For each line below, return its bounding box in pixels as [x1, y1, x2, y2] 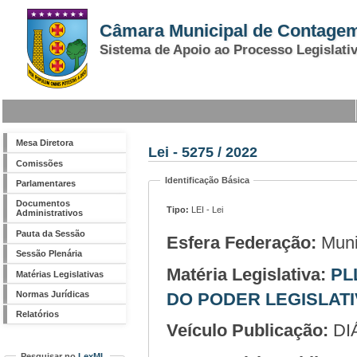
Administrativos [16, 208, 84, 218]
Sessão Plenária [16, 249, 83, 259]
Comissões [16, 158, 64, 168]
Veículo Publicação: [166, 320, 333, 341]
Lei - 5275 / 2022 [148, 143, 258, 160]
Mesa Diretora [16, 138, 74, 148]
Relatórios [16, 309, 60, 320]
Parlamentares [16, 178, 76, 188]
